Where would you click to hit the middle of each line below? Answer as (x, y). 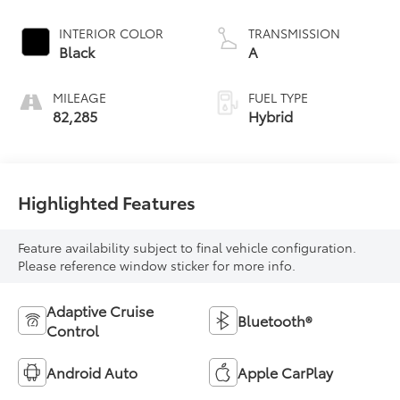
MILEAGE (80, 97)
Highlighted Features (107, 201)
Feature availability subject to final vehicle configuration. (187, 248)
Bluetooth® (275, 321)
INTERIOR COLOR (112, 33)
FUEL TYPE (278, 97)
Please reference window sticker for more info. (157, 266)
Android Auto (92, 372)
